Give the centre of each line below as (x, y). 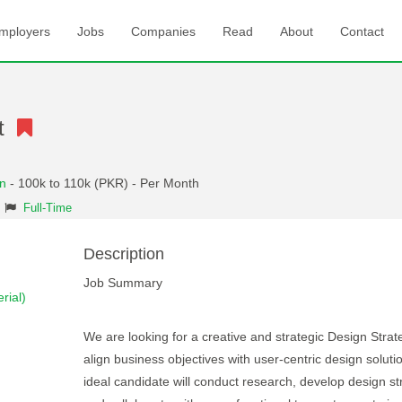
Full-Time (48, 208)
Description (123, 254)
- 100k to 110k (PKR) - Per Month (103, 183)
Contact (362, 31)
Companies (163, 31)
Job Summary (122, 283)
